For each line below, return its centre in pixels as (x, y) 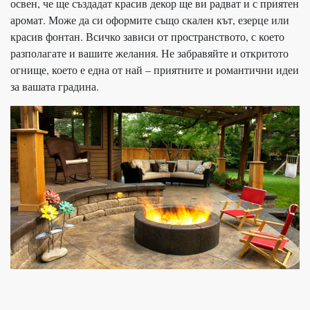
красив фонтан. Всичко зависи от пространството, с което (147, 36)
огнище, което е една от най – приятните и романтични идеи (155, 69)
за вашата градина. (55, 86)
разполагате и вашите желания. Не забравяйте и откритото (149, 53)
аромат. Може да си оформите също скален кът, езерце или (150, 19)
